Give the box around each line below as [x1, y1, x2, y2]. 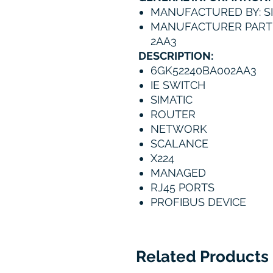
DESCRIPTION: [138, 49, 213, 63]
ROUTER [151, 108, 196, 121]
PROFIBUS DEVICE [151, 196, 246, 209]
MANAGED [151, 166, 206, 180]
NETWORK [151, 122, 207, 136]
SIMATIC [151, 93, 193, 107]
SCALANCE [151, 137, 208, 151]
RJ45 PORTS [151, 181, 214, 194]
